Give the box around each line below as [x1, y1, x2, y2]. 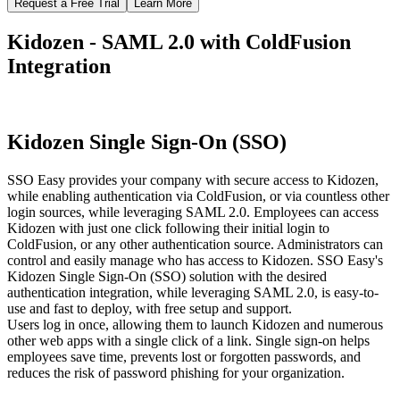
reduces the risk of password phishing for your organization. [7, 365, 345, 381]
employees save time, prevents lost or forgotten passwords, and [7, 349, 361, 365]
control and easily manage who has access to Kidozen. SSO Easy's [7, 253, 383, 269]
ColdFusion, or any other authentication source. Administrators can [7, 237, 383, 253]
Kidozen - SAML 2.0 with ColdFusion [7, 30, 351, 54]
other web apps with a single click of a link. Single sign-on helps [7, 333, 370, 349]
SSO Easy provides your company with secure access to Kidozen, [7, 172, 379, 188]
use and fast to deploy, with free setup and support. [7, 301, 292, 317]
